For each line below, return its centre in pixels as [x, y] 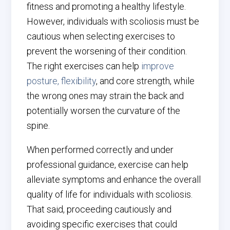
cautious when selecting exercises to [101, 36]
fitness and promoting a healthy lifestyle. [107, 6]
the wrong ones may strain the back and [106, 96]
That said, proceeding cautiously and [99, 209]
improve [158, 66]
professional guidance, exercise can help [108, 165]
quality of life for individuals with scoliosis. [110, 194]
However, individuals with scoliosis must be [113, 21]
